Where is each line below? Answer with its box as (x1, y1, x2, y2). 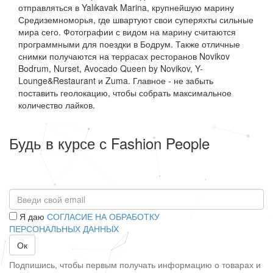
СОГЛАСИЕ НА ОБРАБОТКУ (47, 210, 160, 222)
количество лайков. (18, 99, 95, 111)
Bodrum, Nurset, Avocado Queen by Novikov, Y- (18, 62, 203, 74)
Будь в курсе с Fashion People (9, 132, 210, 154)
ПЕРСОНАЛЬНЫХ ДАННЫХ (9, 222, 119, 235)
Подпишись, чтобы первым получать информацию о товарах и (9, 258, 261, 271)
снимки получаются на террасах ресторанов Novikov (18, 50, 230, 62)
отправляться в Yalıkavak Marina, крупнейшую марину (18, 1, 234, 13)
